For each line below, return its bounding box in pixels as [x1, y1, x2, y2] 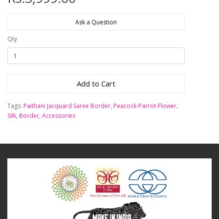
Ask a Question [75, 18, 117, 26]
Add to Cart [77, 79, 115, 89]
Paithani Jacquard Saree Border [23, 102, 110, 110]
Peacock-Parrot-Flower [113, 102, 176, 110]
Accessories [42, 111, 75, 120]
